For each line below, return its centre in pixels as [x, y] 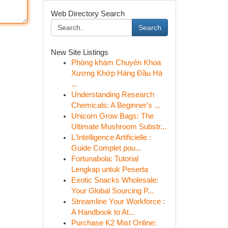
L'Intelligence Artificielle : [111, 137]
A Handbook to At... [103, 212]
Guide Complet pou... [106, 148]
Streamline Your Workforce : [118, 202]
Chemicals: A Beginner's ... [116, 105]
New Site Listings [79, 52]
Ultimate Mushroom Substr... [119, 127]
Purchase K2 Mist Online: [113, 223]
